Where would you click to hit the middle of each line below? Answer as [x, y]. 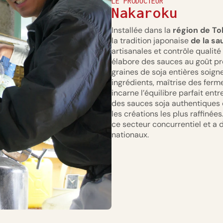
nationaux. [130, 135]
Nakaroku [145, 13]
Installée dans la [142, 30]
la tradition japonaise [151, 41]
